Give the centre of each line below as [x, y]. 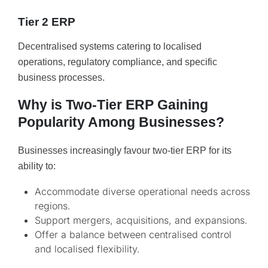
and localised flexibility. [87, 249]
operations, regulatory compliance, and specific [118, 62]
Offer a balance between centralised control [133, 235]
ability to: [37, 166]
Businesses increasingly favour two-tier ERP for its [125, 150]
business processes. [61, 78]
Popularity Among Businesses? [121, 122]
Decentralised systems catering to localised [110, 47]
